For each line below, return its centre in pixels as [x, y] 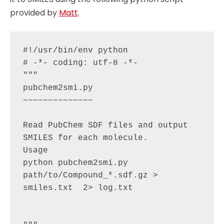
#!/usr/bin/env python [75, 50]
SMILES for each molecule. [85, 138]
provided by [34, 12]
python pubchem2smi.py [75, 163]
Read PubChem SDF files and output [105, 125]
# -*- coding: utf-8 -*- [80, 63]
